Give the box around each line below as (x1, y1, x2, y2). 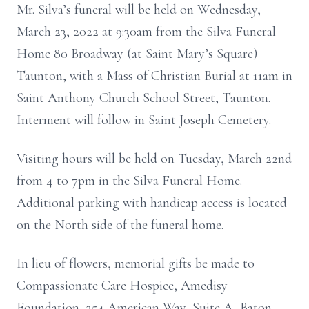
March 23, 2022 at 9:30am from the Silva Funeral (17, 23, 276, 40)
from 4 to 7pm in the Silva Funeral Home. (17, 172, 242, 189)
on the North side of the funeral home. (17, 217, 223, 233)
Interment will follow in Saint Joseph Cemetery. (17, 112, 271, 128)
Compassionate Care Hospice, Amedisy (17, 277, 228, 294)
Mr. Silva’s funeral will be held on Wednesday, (17, 1, 261, 18)
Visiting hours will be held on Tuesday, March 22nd (17, 150, 292, 167)
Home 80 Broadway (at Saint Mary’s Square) (17, 46, 257, 62)
